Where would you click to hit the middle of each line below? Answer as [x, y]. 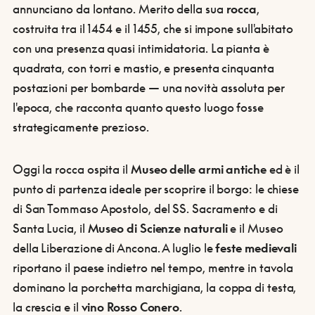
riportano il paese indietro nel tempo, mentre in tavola [153, 267]
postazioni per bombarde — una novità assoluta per [148, 87]
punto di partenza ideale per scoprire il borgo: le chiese [156, 188]
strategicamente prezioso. [81, 127]
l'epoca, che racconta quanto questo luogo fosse [138, 107]
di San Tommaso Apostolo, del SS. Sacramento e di [145, 208]
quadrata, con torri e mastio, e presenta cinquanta [143, 67]
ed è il [284, 169]
